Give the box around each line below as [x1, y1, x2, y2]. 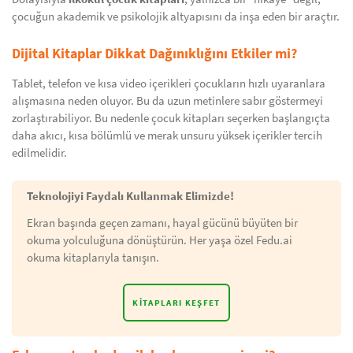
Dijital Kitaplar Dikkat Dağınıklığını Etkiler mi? [12, 44, 297, 62]
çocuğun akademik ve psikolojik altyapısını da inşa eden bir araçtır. [12, 9, 340, 24]
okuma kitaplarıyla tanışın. [27, 251, 159, 265]
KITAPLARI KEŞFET [132, 297, 221, 308]
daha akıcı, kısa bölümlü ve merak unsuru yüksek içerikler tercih [12, 128, 322, 143]
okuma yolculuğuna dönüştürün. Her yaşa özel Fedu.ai [27, 233, 292, 247]
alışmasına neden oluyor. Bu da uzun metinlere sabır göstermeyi [12, 94, 323, 108]
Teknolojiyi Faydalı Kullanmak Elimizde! [27, 189, 234, 203]
